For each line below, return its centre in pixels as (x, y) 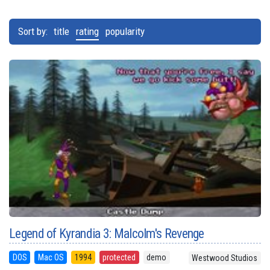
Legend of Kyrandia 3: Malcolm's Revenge (107, 234)
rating (87, 31)
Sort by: (34, 31)
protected (119, 258)
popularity (125, 31)
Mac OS (51, 258)
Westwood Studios (225, 258)
